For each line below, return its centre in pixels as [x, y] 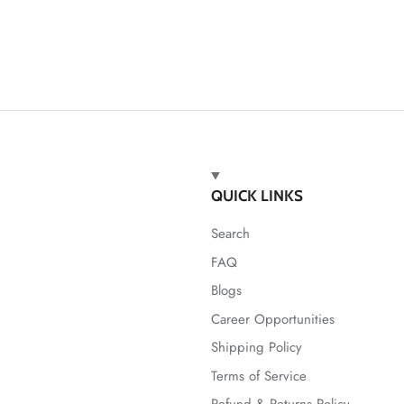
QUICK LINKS [257, 196]
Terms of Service [259, 376]
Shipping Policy [257, 348]
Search [230, 234]
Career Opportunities [273, 319]
